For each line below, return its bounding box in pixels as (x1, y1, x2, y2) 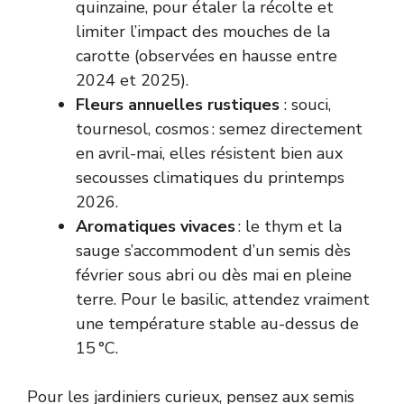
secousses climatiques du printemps (76, 166, 344, 188)
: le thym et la (235, 215, 342, 237)
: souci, (280, 93, 331, 115)
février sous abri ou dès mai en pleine (76, 263, 352, 286)
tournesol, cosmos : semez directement (76, 117, 363, 140)
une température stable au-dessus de (76, 312, 359, 335)
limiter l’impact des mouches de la (76, 20, 330, 42)
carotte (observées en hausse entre (76, 44, 337, 67)
